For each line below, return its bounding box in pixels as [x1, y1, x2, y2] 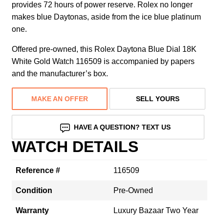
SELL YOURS [135, 94, 179, 103]
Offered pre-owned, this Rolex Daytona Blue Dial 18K [12, 44, 197, 53]
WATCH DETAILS [12, 137, 138, 155]
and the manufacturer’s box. [12, 69, 108, 78]
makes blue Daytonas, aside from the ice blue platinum [12, 12, 201, 21]
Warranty [16, 206, 49, 215]
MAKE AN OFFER [31, 94, 88, 103]
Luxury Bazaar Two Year [113, 206, 198, 215]
